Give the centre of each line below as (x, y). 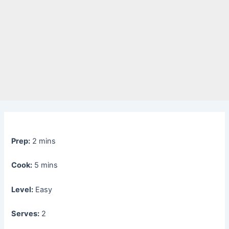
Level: (22, 189)
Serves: (26, 214)
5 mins (46, 165)
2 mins (44, 141)
